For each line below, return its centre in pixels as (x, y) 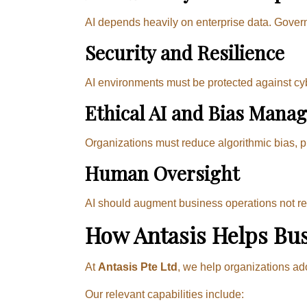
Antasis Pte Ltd (138, 267)
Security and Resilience (185, 52)
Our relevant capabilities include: (164, 294)
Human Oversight (162, 173)
